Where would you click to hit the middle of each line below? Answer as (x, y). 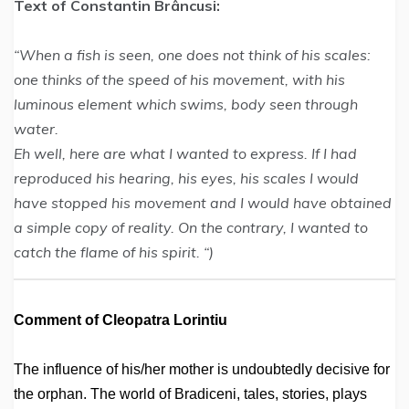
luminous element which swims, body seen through (186, 104)
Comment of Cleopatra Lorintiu (121, 320)
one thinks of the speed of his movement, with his (179, 79)
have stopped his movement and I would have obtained (203, 203)
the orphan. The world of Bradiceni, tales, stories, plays (190, 394)
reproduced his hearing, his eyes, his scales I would (186, 178)
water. (36, 129)
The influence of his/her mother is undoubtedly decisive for (202, 369)
